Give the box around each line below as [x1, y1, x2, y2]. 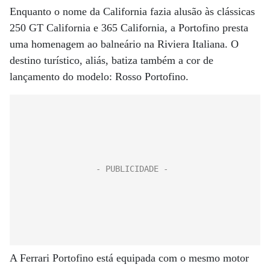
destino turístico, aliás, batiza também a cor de [10, 54, 213, 66]
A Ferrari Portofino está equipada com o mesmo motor [10, 252, 249, 264]
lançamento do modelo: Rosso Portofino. [10, 71, 189, 83]
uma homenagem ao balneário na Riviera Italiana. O [10, 38, 239, 50]
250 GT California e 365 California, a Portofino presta [10, 22, 248, 34]
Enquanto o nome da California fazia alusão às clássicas [10, 5, 255, 17]
